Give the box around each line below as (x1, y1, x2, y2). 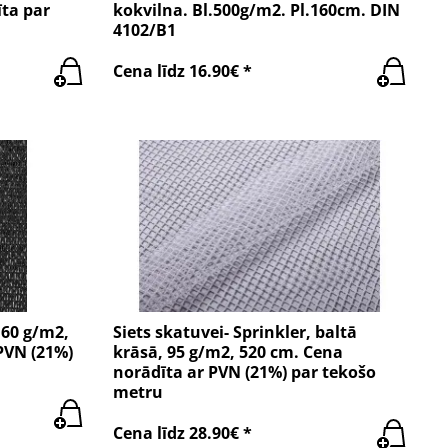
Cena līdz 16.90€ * (113, 60, 253, 83)
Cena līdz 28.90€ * (113, 422, 253, 445)
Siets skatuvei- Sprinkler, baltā (113, 320, 358, 343)
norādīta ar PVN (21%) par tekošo (113, 360, 377, 383)
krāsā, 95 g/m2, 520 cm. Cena (113, 340, 344, 363)
